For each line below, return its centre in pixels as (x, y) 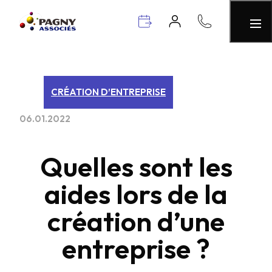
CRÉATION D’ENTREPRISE (108, 92)
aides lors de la (136, 194)
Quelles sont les (136, 167)
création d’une (136, 221)
